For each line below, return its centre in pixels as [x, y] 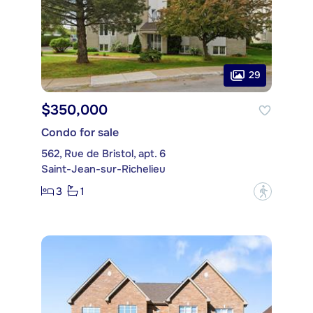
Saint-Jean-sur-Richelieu [103, 169]
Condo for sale [80, 132]
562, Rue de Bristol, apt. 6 [103, 153]
